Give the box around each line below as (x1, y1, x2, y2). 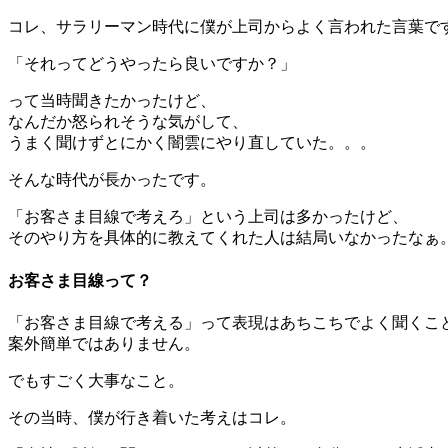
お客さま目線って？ (8, 271, 152, 289)
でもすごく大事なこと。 (8, 371, 184, 389)
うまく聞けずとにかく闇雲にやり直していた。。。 (8, 134, 376, 152)
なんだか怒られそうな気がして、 (8, 113, 248, 131)
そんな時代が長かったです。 (8, 171, 216, 189)
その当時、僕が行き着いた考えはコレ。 (8, 408, 296, 426)
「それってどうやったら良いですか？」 (8, 55, 296, 73)
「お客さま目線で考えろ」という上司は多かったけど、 (8, 208, 408, 226)
